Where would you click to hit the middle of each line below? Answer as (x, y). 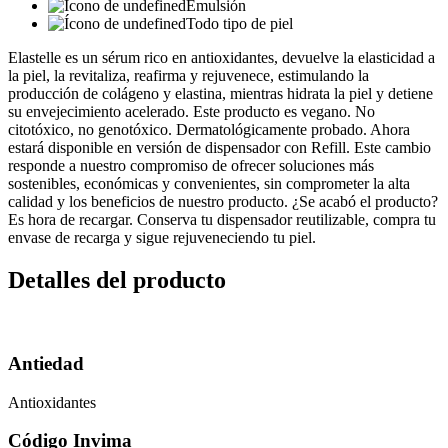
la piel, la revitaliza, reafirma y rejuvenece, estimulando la (188, 76)
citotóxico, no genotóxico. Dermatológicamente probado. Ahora (209, 130)
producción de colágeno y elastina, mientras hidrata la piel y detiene (220, 94)
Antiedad (46, 363)
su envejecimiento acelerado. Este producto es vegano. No (191, 112)
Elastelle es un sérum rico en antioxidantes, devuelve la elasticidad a (221, 58)
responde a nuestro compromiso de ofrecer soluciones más (191, 166)
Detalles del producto (117, 280)
